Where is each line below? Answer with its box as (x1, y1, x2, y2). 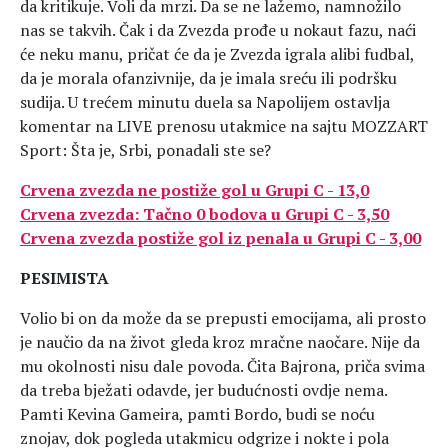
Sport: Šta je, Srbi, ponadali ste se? (20, 139, 271, 161)
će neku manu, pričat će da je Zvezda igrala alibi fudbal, (20, 43, 414, 65)
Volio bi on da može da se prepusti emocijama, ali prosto (20, 307, 426, 329)
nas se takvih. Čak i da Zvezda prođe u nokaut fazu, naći (20, 19, 416, 41)
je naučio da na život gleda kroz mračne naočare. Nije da (20, 331, 420, 353)
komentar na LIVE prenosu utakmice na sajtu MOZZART (20, 115, 428, 137)
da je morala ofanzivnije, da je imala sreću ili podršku (20, 67, 397, 89)
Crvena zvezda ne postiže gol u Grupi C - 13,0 (20, 179, 369, 201)
